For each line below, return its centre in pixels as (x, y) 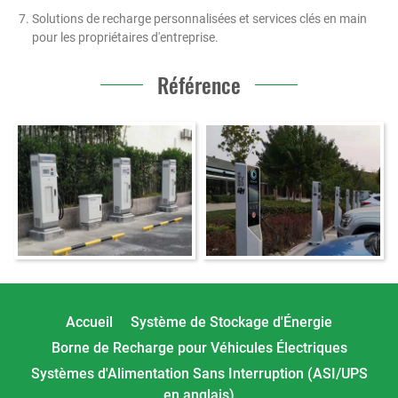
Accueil (89, 322)
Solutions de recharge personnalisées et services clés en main (199, 19)
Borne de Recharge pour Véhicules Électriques (199, 347)
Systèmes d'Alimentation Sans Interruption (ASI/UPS (199, 373)
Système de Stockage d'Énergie (231, 322)
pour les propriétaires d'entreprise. (125, 37)
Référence (199, 84)
